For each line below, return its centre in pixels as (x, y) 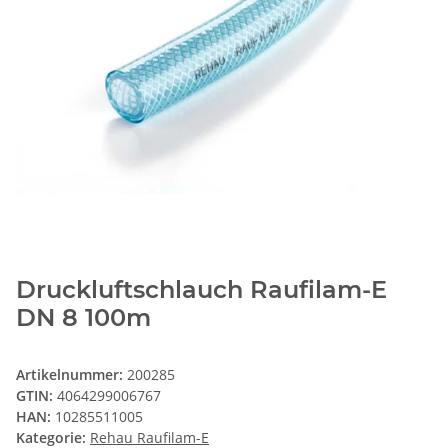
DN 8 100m (83, 318)
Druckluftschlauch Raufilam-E (201, 290)
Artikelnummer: (71, 375)
